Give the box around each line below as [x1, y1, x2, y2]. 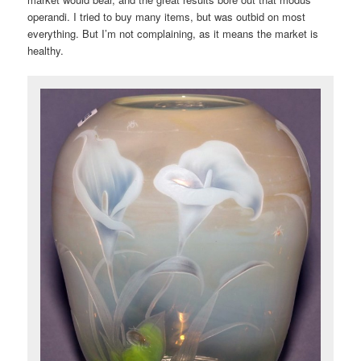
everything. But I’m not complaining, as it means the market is [27, 26, 319, 42]
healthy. [27, 43, 64, 59]
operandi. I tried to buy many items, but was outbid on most [27, 9, 306, 25]
